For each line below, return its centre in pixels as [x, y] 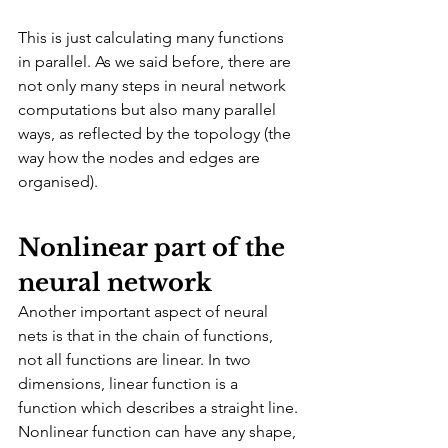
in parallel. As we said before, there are [156, 61]
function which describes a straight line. [160, 407]
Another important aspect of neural [145, 311]
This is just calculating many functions [153, 37]
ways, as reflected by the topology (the [156, 133]
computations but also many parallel [149, 109]
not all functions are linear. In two [136, 359]
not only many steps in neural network [154, 85]
